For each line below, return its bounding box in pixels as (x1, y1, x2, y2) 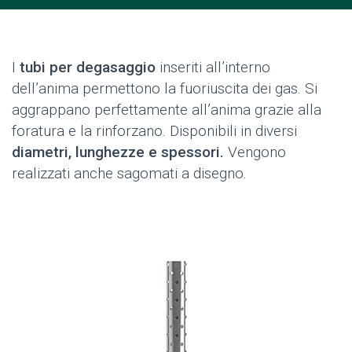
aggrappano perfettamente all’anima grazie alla (12, 101, 321, 119)
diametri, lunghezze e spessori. (12, 143, 224, 161)
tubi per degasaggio (20, 58, 156, 76)
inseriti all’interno (156, 58, 270, 76)
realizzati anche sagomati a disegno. (12, 164, 247, 182)
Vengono (224, 143, 286, 161)
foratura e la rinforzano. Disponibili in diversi (12, 122, 297, 140)
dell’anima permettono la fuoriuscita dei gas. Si (12, 79, 317, 97)
